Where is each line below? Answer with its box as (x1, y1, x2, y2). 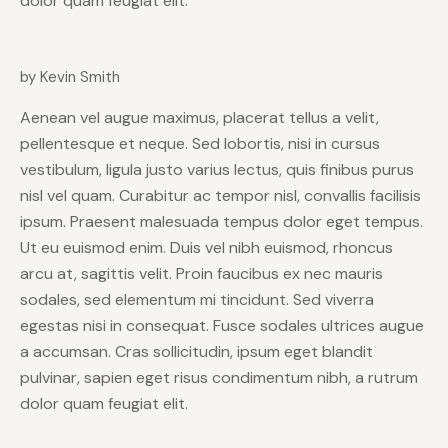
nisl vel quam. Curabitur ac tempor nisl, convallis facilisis (20, 184, 421, 206)
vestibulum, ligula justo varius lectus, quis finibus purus (20, 158, 414, 180)
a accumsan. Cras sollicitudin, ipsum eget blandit (20, 340, 373, 362)
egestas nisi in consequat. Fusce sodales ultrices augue (20, 314, 424, 336)
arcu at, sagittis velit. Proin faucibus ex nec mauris (20, 262, 383, 284)
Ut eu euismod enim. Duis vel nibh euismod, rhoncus (20, 236, 393, 258)
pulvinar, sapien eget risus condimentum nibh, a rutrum (20, 366, 418, 388)
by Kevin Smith (20, 66, 120, 87)
